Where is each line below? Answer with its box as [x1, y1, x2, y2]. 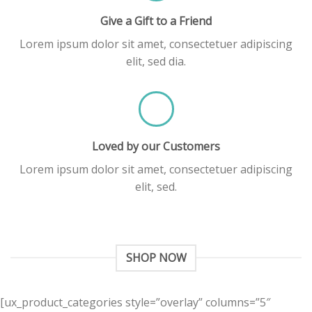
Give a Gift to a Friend [100, 13, 212, 29]
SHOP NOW [125, 249, 187, 265]
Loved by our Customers [92, 138, 220, 154]
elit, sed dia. [126, 53, 186, 69]
